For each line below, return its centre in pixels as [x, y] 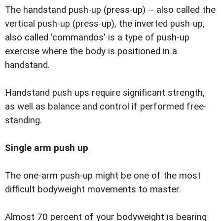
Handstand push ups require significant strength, [105, 93]
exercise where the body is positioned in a [91, 52]
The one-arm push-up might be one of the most [103, 176]
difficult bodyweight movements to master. [93, 190]
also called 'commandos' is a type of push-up [97, 38]
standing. [23, 121]
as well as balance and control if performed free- [106, 107]
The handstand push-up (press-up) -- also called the [110, 10]
